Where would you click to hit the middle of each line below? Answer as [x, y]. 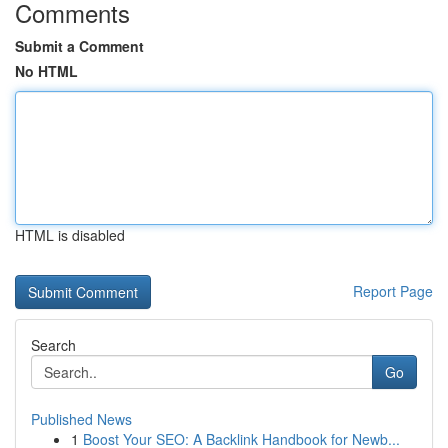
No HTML [46, 71]
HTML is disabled [70, 235]
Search [53, 345]
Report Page [393, 291]
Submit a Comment [79, 46]
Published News [81, 419]
